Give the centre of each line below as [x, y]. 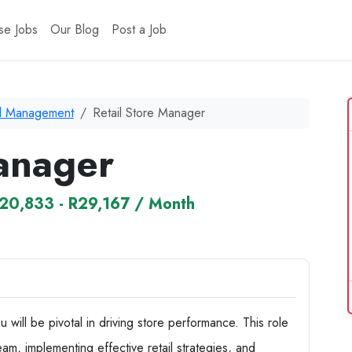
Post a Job [139, 29]
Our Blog [74, 29]
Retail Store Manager [149, 113]
